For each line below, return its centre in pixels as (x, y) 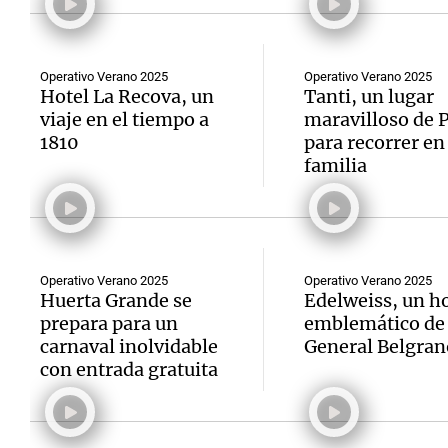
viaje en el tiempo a (124, 119)
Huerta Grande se (116, 300)
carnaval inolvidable (129, 346)
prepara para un (109, 323)
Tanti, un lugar (368, 96)
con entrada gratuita (129, 369)
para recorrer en (374, 142)
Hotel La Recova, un (127, 96)
